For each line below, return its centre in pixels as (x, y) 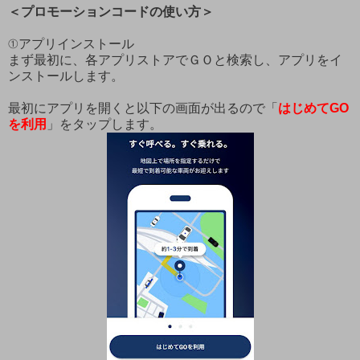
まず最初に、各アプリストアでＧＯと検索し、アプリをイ (175, 60)
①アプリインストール (71, 44)
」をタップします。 (104, 125)
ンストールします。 (66, 76)
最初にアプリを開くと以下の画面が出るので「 (143, 108)
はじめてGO (313, 108)
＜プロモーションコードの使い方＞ (111, 12)
